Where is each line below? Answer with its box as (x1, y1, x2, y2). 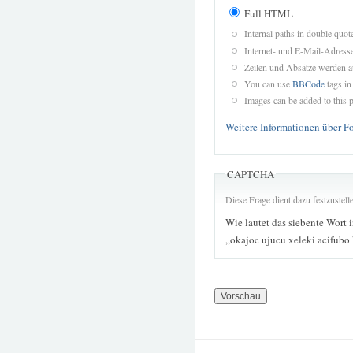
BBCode (292, 76, 325, 90)
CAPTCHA (227, 166, 274, 181)
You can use (243, 76, 292, 90)
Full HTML (242, 6, 293, 21)
